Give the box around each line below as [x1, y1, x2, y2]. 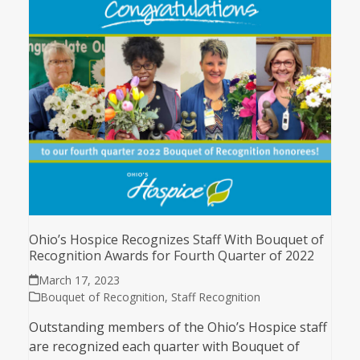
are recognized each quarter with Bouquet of [28, 337, 300, 355]
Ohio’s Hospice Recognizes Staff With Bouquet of [28, 230, 324, 248]
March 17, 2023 [39, 272, 121, 288]
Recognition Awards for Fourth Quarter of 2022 [28, 246, 314, 264]
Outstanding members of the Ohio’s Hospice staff [28, 317, 327, 336]
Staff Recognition [170, 288, 260, 305]
